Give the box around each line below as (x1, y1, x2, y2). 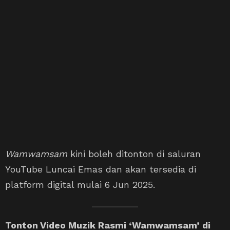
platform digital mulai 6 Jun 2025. (5, 179, 155, 190)
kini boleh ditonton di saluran (67, 148, 201, 159)
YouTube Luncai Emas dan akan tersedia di (5, 163, 196, 175)
